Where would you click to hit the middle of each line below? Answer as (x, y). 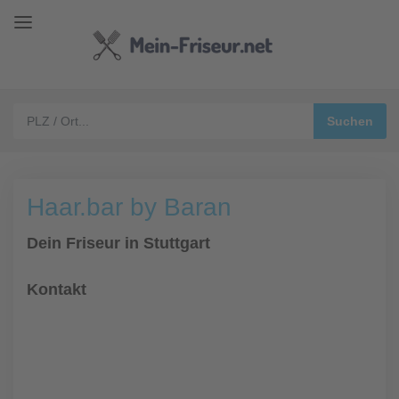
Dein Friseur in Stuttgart (118, 243)
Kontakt (57, 289)
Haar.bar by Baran (129, 207)
